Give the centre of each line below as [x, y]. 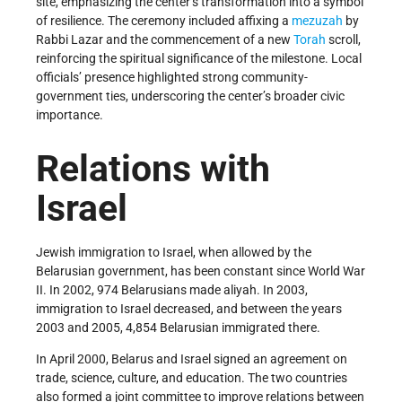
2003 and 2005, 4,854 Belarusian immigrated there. [178, 327]
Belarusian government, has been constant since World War [201, 271]
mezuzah [317, 20]
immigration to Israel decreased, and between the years [189, 308]
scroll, [343, 39]
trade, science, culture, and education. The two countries [192, 377]
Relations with [153, 169]
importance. [70, 114]
